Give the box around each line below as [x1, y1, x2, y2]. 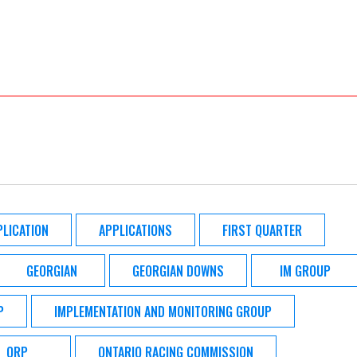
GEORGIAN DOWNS [132, 261, 224, 280]
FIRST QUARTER [222, 220, 302, 240]
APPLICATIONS [99, 220, 172, 240]
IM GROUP [279, 261, 331, 280]
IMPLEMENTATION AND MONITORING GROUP [54, 301, 272, 321]
